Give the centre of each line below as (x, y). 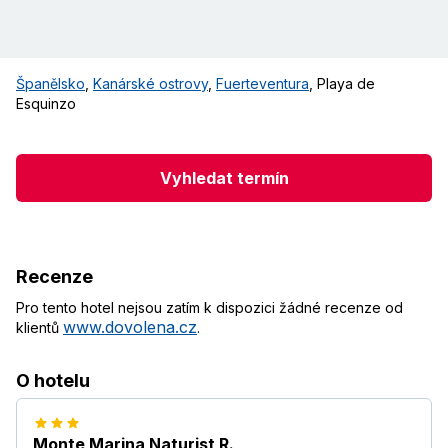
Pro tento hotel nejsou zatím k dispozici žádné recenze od (209, 308)
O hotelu (53, 381)
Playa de (346, 84)
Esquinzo (46, 104)
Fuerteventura (262, 84)
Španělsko (50, 84)
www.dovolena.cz (130, 327)
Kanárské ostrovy (150, 84)
